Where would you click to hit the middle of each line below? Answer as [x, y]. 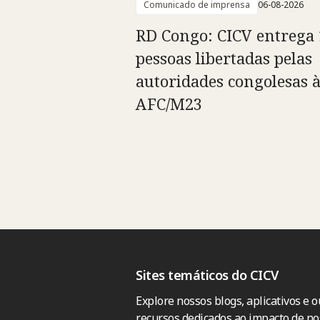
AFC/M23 [169, 103]
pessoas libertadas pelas [224, 57]
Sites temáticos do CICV [207, 275]
